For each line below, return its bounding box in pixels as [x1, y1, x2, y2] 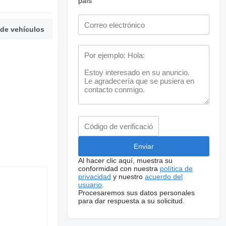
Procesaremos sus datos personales [78, 189, 195, 197]
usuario [78, 181, 102, 189]
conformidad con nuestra [78, 164, 160, 173]
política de [160, 164, 193, 173]
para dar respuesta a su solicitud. [78, 197, 185, 205]
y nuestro [111, 173, 145, 181]
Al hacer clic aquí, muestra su [78, 156, 173, 164]
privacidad [78, 173, 111, 181]
